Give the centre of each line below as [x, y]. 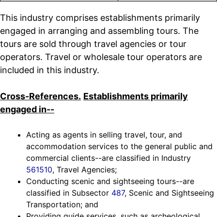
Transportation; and [62, 205]
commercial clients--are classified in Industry [108, 158]
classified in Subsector [69, 193]
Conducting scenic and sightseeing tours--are [110, 181]
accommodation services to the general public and [119, 147]
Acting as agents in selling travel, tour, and [104, 135]
